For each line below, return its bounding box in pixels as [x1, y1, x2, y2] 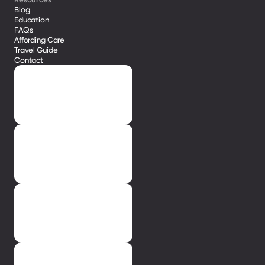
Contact [14, 56, 44, 64]
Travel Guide [14, 46, 58, 54]
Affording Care [14, 35, 65, 44]
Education [14, 15, 49, 24]
